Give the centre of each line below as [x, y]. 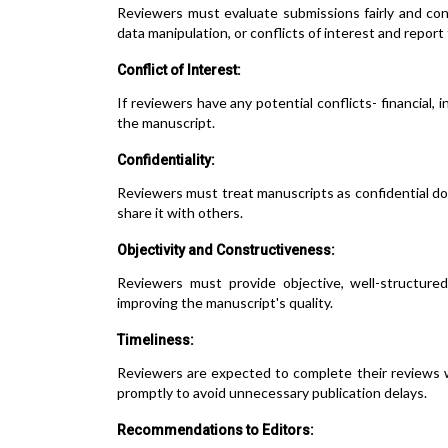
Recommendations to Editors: [215, 430]
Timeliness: [155, 340]
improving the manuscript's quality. [225, 302]
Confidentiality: [166, 160]
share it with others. [180, 212]
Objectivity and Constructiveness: [226, 250]
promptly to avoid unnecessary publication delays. [272, 392]
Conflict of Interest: [179, 70]
